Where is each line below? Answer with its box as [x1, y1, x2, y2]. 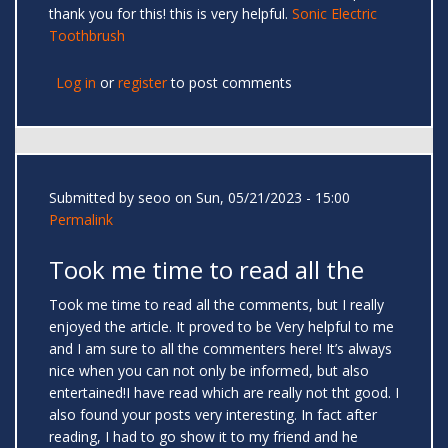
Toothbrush [49, 26, 125, 46]
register [118, 73, 167, 93]
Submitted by [49, 188, 138, 208]
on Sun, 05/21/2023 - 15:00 [171, 188, 350, 208]
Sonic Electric [292, 4, 377, 24]
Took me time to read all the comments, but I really [49, 295, 384, 315]
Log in [56, 73, 96, 93]
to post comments [167, 73, 292, 93]
